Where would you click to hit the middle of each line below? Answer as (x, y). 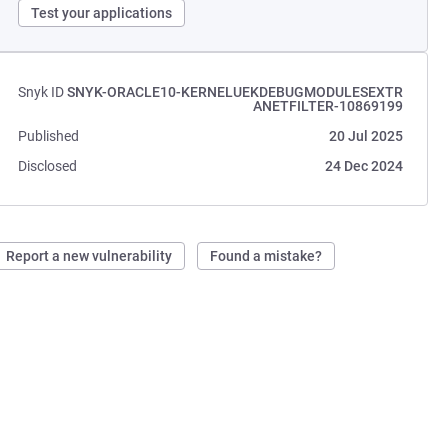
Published (49, 136)
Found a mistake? (266, 256)
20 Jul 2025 (365, 136)
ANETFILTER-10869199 (327, 106)
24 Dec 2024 (363, 166)
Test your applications (102, 13)
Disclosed (48, 166)
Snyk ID (41, 92)
